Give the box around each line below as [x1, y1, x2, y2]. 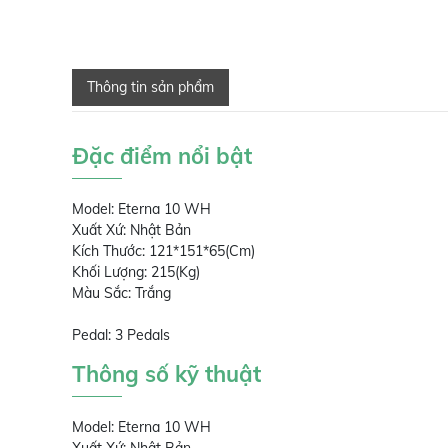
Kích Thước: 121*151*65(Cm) [72, 242, 255, 260]
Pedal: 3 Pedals [72, 326, 170, 344]
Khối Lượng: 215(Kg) [72, 263, 204, 281]
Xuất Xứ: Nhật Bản [72, 221, 191, 239]
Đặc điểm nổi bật [72, 142, 252, 170]
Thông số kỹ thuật [72, 360, 261, 388]
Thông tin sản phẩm [87, 78, 214, 96]
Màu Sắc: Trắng [72, 284, 175, 302]
